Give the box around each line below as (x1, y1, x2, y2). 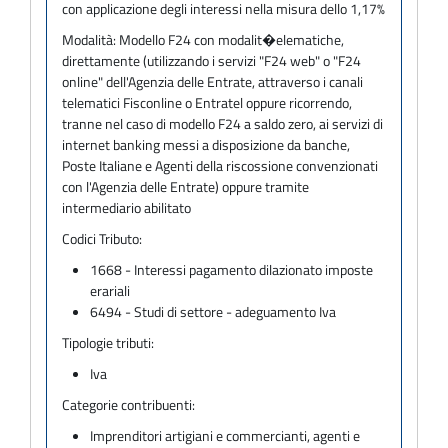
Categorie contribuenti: (62, 393, 195, 415)
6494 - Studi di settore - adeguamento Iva (90, 300, 337, 322)
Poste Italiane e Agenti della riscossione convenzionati (62, 154, 378, 176)
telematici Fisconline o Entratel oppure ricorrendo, (62, 91, 352, 113)
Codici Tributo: (62, 227, 142, 249)
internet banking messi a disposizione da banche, (62, 133, 350, 155)
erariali (90, 279, 131, 301)
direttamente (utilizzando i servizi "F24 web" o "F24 (62, 49, 361, 71)
